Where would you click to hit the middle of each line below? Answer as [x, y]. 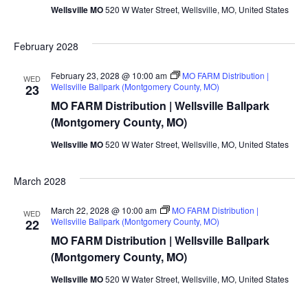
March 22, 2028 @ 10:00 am [103, 210]
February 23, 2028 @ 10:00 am [109, 75]
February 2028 [46, 46]
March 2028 [40, 180]
